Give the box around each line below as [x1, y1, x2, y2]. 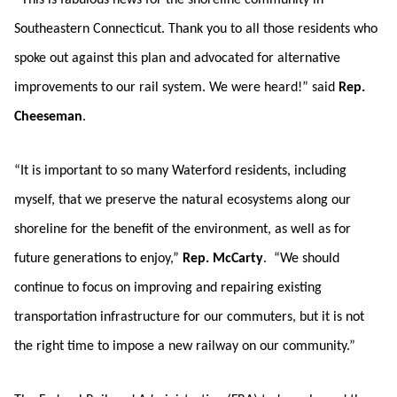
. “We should [263, 252, 339, 266]
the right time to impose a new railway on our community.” [14, 339, 355, 354]
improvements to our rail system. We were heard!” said [14, 81, 339, 95]
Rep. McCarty [183, 252, 263, 266]
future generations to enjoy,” [14, 252, 183, 266]
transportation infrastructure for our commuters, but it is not [14, 310, 364, 324]
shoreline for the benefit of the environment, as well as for [14, 222, 351, 237]
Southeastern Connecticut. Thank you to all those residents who [14, 22, 378, 36]
